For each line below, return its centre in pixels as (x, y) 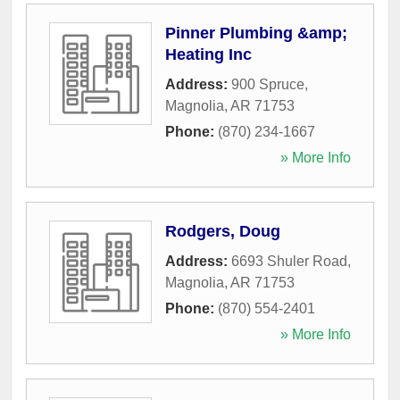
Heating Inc (208, 54)
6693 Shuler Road (289, 261)
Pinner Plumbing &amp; (256, 33)
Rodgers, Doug (223, 231)
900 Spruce (268, 84)
